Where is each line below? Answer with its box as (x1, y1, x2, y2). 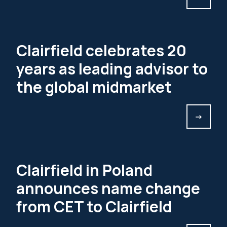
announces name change (16, 178, 200, 199)
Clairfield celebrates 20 (16, 40, 186, 61)
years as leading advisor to (16, 58, 208, 79)
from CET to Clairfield (16, 196, 172, 217)
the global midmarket (16, 77, 172, 97)
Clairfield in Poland (16, 160, 153, 180)
